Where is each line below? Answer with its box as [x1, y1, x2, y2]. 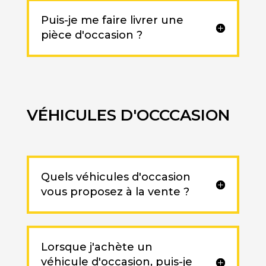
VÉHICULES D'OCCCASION [26, 106, 230, 125]
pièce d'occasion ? [40, 28, 142, 42]
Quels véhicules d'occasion [40, 170, 191, 184]
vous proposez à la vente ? [40, 185, 189, 199]
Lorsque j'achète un [40, 240, 153, 254]
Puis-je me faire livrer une [40, 14, 183, 27]
